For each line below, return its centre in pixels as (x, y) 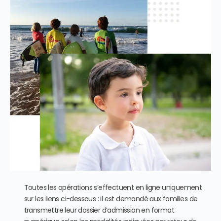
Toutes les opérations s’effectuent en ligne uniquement (113, 188)
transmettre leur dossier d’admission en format (99, 210)
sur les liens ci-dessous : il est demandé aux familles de (111, 199)
